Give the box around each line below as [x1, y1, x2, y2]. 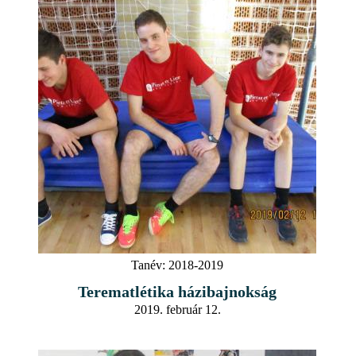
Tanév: [131, 257, 165, 272]
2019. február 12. [133, 302, 221, 316]
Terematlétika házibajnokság [78, 282, 277, 300]
